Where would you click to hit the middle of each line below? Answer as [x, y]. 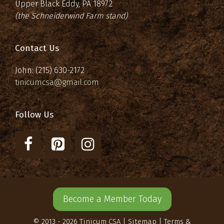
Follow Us [34, 115]
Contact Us [37, 48]
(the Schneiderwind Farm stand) [71, 16]
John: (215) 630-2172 [50, 70]
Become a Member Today [112, 199]
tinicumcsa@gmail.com [57, 82]
